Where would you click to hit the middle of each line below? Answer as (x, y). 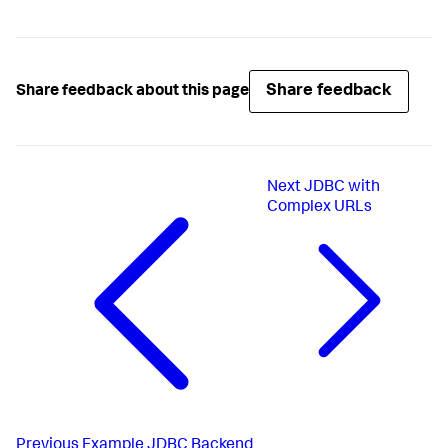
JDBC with (342, 188)
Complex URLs (320, 208)
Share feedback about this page (132, 91)
